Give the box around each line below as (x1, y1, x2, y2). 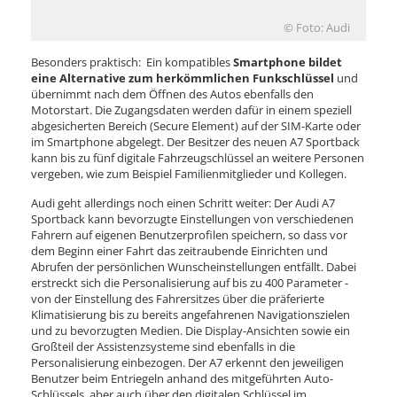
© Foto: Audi (284, 19, 350, 35)
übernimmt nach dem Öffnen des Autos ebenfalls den (31, 85, 314, 102)
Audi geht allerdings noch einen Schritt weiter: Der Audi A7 (31, 194, 335, 211)
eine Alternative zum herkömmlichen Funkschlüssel (31, 69, 334, 86)
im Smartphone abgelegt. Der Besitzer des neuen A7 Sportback (31, 133, 360, 150)
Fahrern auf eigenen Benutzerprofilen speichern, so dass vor (31, 226, 347, 243)
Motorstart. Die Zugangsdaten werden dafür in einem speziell (31, 101, 352, 118)
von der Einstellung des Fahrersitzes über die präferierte (31, 290, 324, 307)
